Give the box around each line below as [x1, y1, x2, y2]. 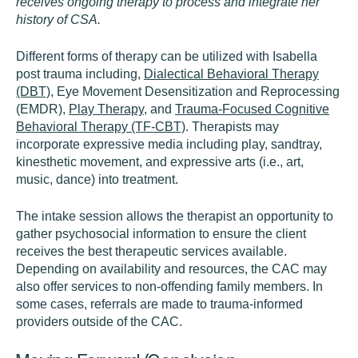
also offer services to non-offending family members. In [16, 280, 323, 293]
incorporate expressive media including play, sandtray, [16, 137, 322, 151]
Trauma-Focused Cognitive [175, 102, 329, 116]
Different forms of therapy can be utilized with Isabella [16, 50, 317, 63]
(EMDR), [16, 102, 69, 116]
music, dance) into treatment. [16, 173, 178, 186]
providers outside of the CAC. [16, 315, 192, 328]
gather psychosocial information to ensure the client [16, 227, 306, 241]
